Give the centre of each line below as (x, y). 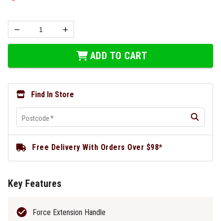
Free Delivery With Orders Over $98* (97, 147)
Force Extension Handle (69, 212)
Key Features (35, 184)
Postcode (36, 118)
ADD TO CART (118, 56)
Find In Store (53, 94)
